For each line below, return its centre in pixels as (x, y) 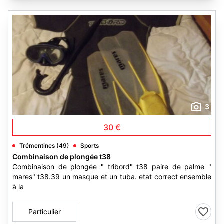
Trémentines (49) (44, 146)
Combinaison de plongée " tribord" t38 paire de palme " (112, 167)
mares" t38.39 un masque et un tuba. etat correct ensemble (112, 177)
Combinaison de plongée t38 (62, 157)
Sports (90, 146)
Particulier (44, 212)
